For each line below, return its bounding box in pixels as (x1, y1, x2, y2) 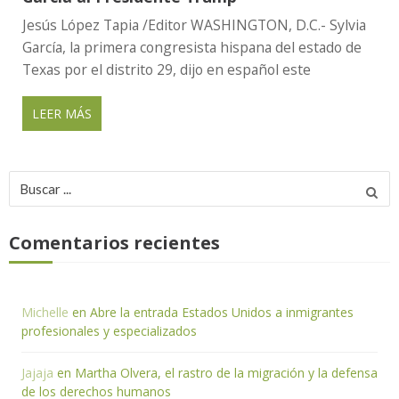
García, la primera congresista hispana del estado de (22, 37, 362, 57)
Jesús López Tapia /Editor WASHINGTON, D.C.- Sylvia (22, 14, 366, 35)
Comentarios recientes (9, 230, 220, 255)
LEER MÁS (32, 105, 92, 123)
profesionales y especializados (21, 322, 197, 340)
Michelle (21, 304, 69, 322)
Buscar (8, 171, 50, 190)
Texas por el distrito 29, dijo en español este (22, 59, 311, 79)
